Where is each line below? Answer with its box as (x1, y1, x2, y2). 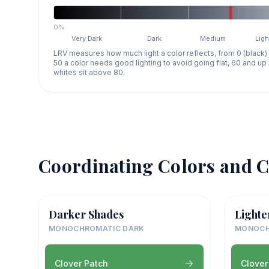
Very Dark (71, 34, 103, 43)
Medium (200, 34, 226, 43)
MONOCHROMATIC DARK (49, 223, 145, 233)
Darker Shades (49, 207, 124, 222)
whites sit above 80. (53, 67, 125, 77)
